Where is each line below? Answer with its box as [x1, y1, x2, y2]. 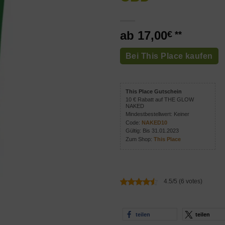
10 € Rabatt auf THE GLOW [126, 96, 194, 103]
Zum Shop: [126, 136, 154, 142]
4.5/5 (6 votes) [164, 177, 202, 185]
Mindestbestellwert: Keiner [126, 111, 189, 118]
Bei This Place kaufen [126, 52, 213, 61]
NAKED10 [142, 119, 167, 126]
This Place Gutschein [126, 88, 182, 94]
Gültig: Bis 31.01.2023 [126, 128, 179, 134]
